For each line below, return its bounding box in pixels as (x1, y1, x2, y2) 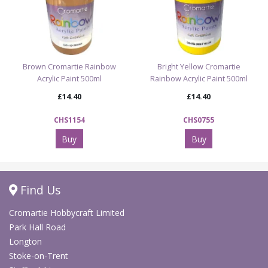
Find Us (17, 181, 60, 198)
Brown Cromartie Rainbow (22, 61, 116, 72)
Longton (9, 235, 42, 247)
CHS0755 (183, 114, 215, 124)
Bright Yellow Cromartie (157, 61, 240, 72)
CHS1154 (53, 114, 85, 124)
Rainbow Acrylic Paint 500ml (150, 73, 248, 84)
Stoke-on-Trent (9, 249, 68, 261)
